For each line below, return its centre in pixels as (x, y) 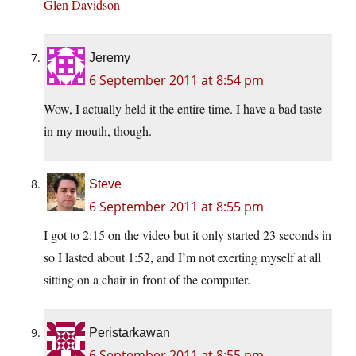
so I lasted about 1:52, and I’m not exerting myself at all (182, 257)
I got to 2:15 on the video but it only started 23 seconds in (188, 235)
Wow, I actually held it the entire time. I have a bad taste (183, 109)
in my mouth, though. (98, 131)
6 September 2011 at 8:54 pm (176, 81)
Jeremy (110, 58)
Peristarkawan (130, 333)
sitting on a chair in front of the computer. (147, 280)
